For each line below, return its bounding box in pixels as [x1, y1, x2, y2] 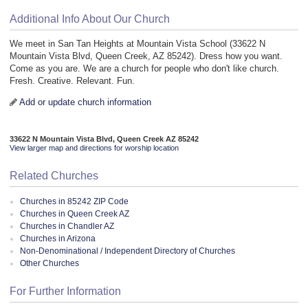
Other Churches [20, 258, 79, 268]
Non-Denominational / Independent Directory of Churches [20, 245, 235, 256]
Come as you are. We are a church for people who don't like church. [10, 63, 279, 74]
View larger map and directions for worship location [10, 143, 179, 152]
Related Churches [10, 169, 98, 181]
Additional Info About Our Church [10, 12, 170, 25]
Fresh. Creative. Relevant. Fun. [10, 76, 135, 87]
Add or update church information [19, 97, 151, 108]
